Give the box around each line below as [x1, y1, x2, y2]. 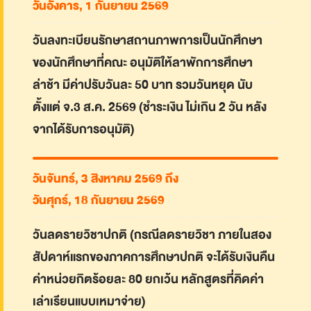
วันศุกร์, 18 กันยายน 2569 [33, 190, 165, 211]
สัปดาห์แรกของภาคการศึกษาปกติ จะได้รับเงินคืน [33, 246, 275, 269]
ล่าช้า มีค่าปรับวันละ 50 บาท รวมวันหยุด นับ [33, 74, 253, 96]
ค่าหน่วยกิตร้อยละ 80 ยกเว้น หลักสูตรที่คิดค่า [33, 269, 264, 291]
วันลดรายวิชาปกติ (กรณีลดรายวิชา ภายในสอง [33, 224, 271, 246]
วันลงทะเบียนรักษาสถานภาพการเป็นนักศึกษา [33, 29, 262, 51]
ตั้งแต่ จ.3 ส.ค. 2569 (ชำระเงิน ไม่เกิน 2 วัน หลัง [33, 96, 267, 118]
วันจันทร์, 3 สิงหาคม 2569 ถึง [33, 169, 178, 190]
